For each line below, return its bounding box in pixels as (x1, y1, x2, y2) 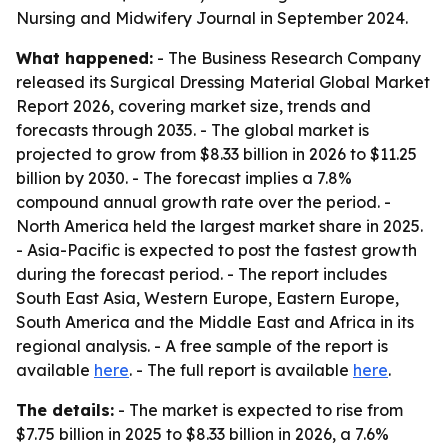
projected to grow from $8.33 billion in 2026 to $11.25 (16, 144, 417, 164)
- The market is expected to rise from (114, 400, 403, 420)
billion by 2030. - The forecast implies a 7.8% (16, 168, 352, 188)
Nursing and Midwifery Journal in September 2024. (16, 8, 408, 28)
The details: (16, 400, 114, 420)
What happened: (16, 48, 153, 68)
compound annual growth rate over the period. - (16, 192, 391, 212)
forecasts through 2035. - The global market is (16, 120, 369, 140)
